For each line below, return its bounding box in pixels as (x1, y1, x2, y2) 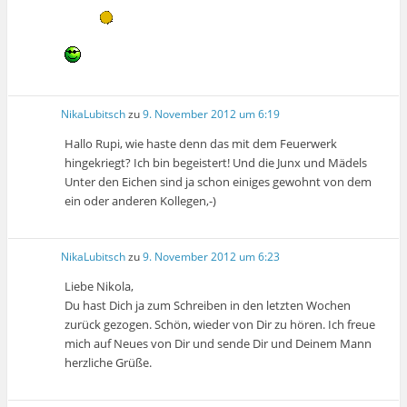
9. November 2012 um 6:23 (143, 249, 281, 265)
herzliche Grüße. (65, 354, 153, 372)
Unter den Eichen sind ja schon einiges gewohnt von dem (65, 173, 372, 190)
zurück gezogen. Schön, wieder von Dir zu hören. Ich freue (65, 316, 376, 333)
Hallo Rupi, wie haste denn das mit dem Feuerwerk (65, 134, 338, 152)
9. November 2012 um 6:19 (143, 105, 281, 122)
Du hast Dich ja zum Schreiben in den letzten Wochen (65, 297, 352, 314)
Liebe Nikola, (65, 278, 134, 295)
